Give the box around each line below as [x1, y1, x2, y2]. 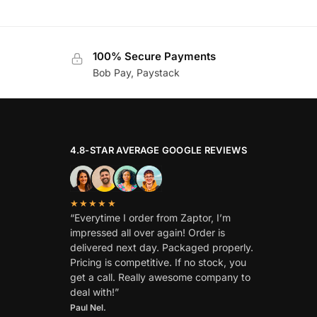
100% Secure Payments [92, 50, 216, 64]
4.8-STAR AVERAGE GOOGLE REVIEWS [69, 144, 247, 156]
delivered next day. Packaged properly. [69, 241, 253, 253]
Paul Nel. [69, 301, 106, 313]
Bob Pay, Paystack [92, 66, 180, 79]
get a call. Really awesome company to [69, 270, 250, 283]
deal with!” [69, 285, 119, 298]
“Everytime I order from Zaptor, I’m [69, 211, 231, 224]
